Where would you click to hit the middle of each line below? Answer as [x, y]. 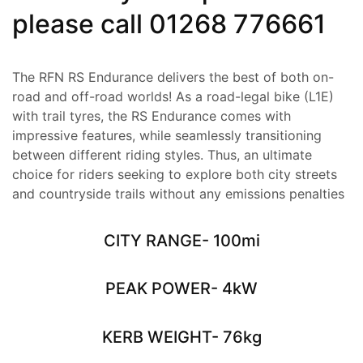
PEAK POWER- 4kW [181, 289]
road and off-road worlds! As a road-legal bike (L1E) [173, 96]
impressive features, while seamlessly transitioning [167, 135]
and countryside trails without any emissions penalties [178, 193]
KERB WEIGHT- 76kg [181, 337]
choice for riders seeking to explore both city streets [175, 174]
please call [81, 23]
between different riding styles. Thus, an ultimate [162, 154]
